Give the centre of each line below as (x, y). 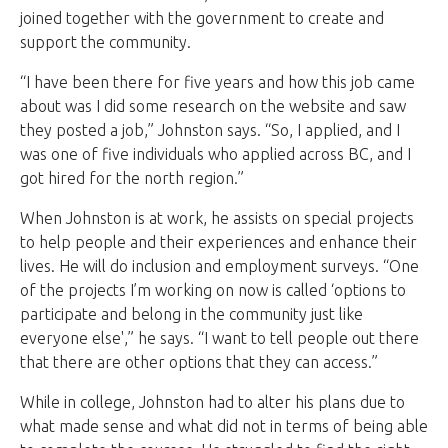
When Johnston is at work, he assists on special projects (217, 217)
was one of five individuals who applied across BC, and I (215, 153)
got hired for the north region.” (132, 177)
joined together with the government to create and (202, 17)
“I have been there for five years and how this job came (217, 81)
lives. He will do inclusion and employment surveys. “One (219, 265)
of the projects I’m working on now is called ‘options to (213, 289)
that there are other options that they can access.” (199, 361)
